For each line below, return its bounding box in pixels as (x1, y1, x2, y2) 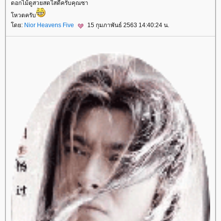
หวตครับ (11, 12, 36, 19)
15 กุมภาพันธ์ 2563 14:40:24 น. (86, 22, 169, 29)
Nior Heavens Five (24, 22, 75, 29)
